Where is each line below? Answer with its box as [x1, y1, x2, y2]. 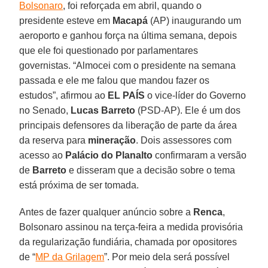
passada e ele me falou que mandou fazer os [19, 75, 210, 86]
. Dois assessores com [136, 135, 232, 145]
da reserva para [19, 135, 89, 145]
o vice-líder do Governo [145, 90, 246, 100]
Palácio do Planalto [65, 150, 153, 160]
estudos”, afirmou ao [19, 90, 108, 100]
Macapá [112, 15, 148, 26]
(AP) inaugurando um [148, 15, 242, 26]
